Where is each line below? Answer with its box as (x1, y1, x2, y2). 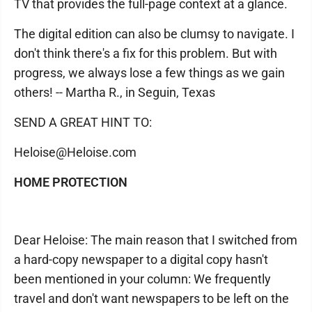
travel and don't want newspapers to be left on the (14, 291, 289, 306)
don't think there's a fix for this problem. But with (14, 46, 277, 61)
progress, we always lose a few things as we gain (14, 65, 285, 80)
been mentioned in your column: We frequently (14, 272, 271, 286)
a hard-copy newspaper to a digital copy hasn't (14, 252, 268, 267)
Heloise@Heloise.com (14, 145, 136, 159)
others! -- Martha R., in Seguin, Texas (14, 85, 215, 100)
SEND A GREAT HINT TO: (14, 115, 152, 130)
